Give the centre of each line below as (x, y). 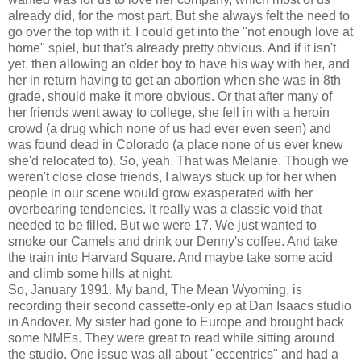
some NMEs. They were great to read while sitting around (171, 338)
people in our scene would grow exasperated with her (160, 193)
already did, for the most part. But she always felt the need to (179, 15)
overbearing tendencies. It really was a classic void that (165, 209)
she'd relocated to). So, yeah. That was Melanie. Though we (178, 160)
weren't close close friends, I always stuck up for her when (172, 176)
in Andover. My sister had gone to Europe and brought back (176, 322)
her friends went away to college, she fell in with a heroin (169, 112)
